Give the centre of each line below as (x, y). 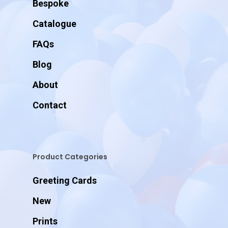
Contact (50, 105)
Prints (45, 221)
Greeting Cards (65, 181)
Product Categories (70, 157)
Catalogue (54, 24)
